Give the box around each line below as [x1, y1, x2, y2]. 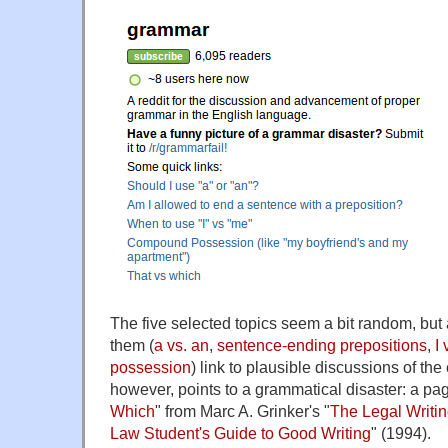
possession [110, 357, 191, 376]
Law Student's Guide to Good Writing [110, 423, 371, 442]
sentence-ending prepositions [217, 335, 427, 354]
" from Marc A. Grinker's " [155, 401, 330, 420]
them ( [110, 335, 154, 354]
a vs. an [154, 335, 209, 354]
